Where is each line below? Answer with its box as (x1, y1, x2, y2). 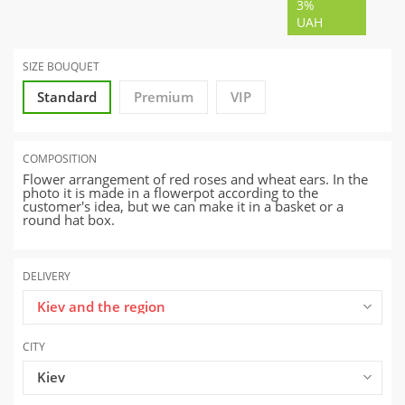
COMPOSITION (23, 151, 97, 167)
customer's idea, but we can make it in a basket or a (23, 197, 344, 216)
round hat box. (23, 211, 115, 230)
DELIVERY (23, 268, 71, 285)
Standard (37, 88, 97, 107)
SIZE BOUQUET (23, 59, 99, 75)
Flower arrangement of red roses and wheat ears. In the (23, 170, 368, 189)
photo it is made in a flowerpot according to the (23, 184, 318, 202)
